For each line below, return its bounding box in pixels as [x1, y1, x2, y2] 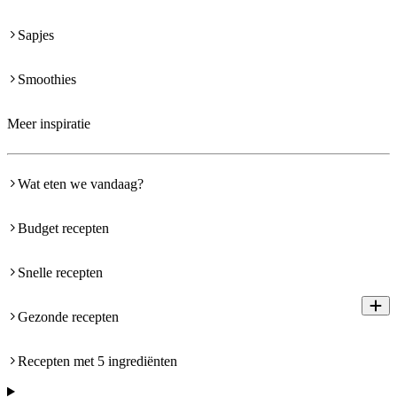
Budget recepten [18, 221, 109, 237]
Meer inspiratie [7, 116, 90, 132]
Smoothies [18, 72, 76, 88]
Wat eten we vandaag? [18, 176, 144, 192]
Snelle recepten [18, 265, 103, 281]
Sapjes [18, 27, 54, 43]
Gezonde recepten [18, 309, 119, 325]
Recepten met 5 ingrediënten [18, 354, 177, 370]
